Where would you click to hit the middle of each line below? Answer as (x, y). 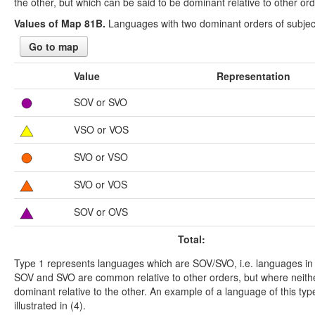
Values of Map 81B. (60, 23)
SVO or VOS (101, 184)
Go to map (54, 46)
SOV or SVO (101, 102)
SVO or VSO (101, 156)
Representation (253, 76)
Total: (192, 239)
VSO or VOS (101, 129)
